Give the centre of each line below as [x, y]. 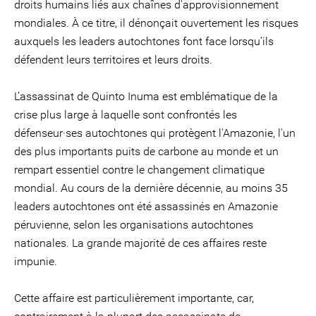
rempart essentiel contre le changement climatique [139, 170]
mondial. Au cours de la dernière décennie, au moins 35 [151, 188]
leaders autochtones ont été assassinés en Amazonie [146, 206]
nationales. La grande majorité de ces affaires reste [140, 243]
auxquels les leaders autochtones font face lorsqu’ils [144, 41]
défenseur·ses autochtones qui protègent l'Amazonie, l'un [155, 133]
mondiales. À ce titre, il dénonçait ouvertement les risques [156, 23]
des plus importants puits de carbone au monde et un [146, 151]
